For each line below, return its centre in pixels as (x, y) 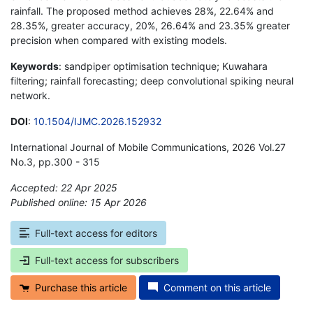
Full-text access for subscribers (107, 260)
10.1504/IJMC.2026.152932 (97, 121)
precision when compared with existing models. (119, 40)
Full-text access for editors (96, 233)
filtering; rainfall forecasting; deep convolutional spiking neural (152, 80)
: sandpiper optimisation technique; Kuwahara (163, 66)
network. (30, 95)
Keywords (35, 66)
